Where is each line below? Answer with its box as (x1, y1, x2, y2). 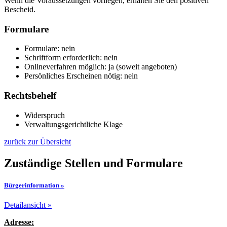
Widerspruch (24, 110, 65, 120)
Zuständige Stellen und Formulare (4, 156, 183, 170)
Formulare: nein (24, 44, 75, 53)
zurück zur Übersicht (4, 137, 71, 146)
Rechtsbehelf (4, 90, 56, 101)
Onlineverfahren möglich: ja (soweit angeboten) (24, 62, 177, 71)
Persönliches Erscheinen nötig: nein (24, 71, 138, 81)
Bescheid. (4, 5, 35, 14)
